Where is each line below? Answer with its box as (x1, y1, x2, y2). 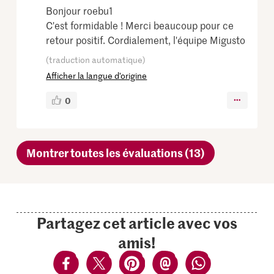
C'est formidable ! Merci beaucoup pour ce (46, 18, 234, 32)
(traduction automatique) (46, 53, 146, 65)
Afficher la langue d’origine (46, 69, 147, 81)
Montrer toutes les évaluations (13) (26, 144, 206, 160)
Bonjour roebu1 (46, 3, 113, 17)
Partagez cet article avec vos (36, 212, 237, 233)
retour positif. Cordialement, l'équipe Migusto (46, 32, 246, 46)
